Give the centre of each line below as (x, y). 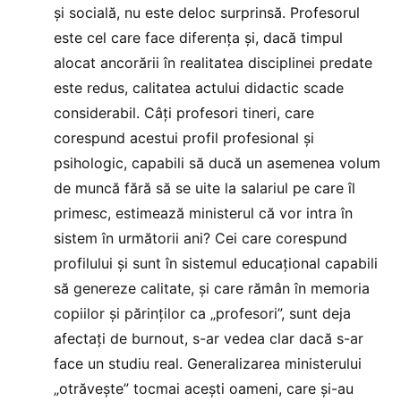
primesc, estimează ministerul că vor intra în (203, 213)
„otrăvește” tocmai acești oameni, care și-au (204, 388)
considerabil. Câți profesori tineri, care (184, 112)
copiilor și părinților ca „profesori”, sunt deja (202, 313)
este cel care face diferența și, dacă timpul (198, 37)
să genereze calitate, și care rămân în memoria (212, 288)
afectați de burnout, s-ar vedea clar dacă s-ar (209, 338)
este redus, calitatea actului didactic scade (199, 87)
